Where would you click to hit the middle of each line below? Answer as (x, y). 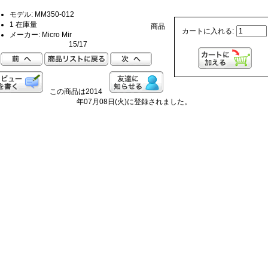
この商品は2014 (76, 91)
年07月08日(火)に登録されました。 (134, 101)
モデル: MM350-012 (42, 14)
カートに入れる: (209, 31)
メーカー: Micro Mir (40, 34)
